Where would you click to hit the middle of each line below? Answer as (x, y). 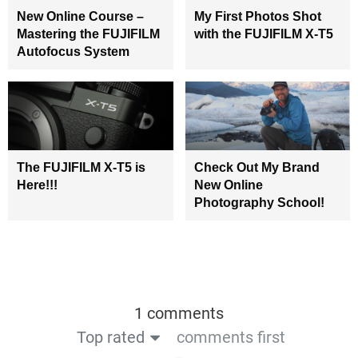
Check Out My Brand (257, 168)
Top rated (111, 338)
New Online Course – (80, 17)
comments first (231, 338)
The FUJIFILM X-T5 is (81, 168)
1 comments (179, 314)
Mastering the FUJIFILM (88, 34)
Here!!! (37, 185)
